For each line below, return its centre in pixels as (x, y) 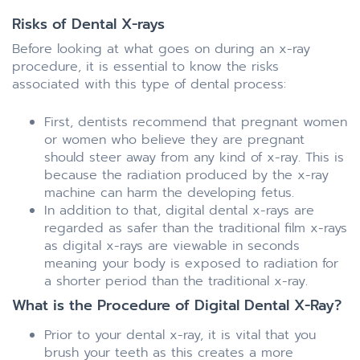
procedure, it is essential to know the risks (145, 66)
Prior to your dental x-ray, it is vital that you (180, 335)
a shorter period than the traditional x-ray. (176, 281)
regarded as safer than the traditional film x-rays (196, 228)
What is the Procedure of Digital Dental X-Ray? (177, 305)
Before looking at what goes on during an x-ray (161, 49)
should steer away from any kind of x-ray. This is (194, 157)
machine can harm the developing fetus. (169, 192)
